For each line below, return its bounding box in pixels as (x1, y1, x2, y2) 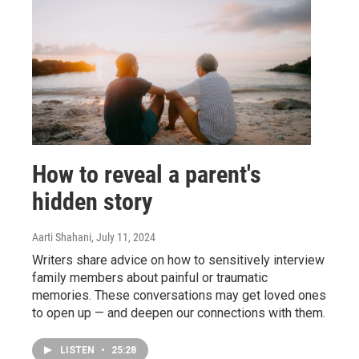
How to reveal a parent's (32, 159, 261, 188)
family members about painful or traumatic (32, 269, 268, 285)
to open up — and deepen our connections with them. (32, 305, 325, 321)
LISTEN (60, 344, 97, 356)
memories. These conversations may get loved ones (32, 287, 326, 303)
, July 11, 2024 (91, 230, 155, 244)
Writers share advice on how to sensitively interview (32, 252, 325, 268)
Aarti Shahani (32, 230, 91, 244)
